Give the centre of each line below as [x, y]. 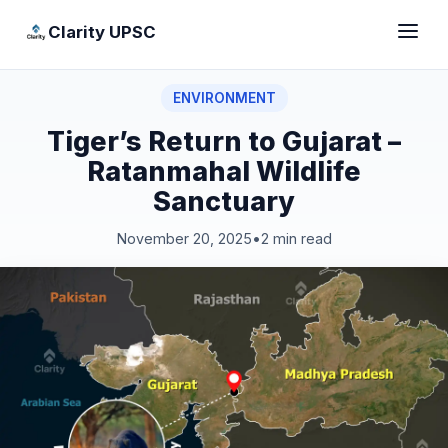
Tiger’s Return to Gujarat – [224, 141]
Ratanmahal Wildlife [224, 171]
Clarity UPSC [102, 31]
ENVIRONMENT [224, 98]
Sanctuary [224, 201]
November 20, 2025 [184, 238]
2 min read [296, 238]
